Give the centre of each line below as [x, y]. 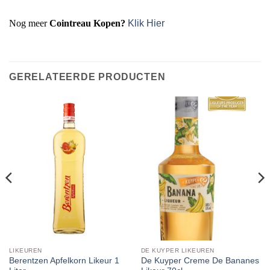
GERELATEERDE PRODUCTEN [87, 77]
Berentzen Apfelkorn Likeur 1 [64, 261]
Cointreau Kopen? [87, 24]
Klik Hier [146, 24]
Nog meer [29, 24]
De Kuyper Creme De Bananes [200, 261]
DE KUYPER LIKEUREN [177, 250]
